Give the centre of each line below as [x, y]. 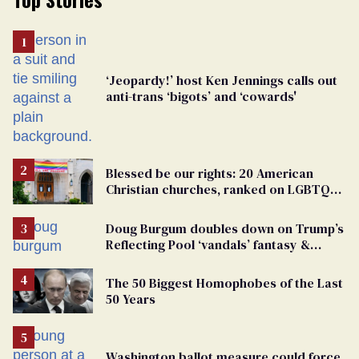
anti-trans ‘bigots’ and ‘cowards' [201, 97]
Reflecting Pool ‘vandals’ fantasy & [208, 244]
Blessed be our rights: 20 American [210, 173]
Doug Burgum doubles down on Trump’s [225, 228]
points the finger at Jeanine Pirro [203, 260]
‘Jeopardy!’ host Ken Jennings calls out [222, 81]
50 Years [131, 298]
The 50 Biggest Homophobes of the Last [224, 282]
